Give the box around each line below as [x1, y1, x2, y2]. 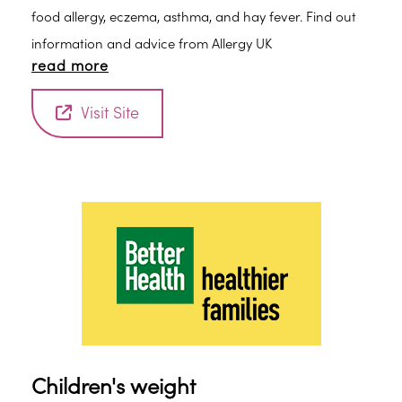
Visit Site [81, 104, 139, 123]
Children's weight [31, 375, 196, 399]
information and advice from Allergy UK [31, 37, 272, 52]
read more [31, 58, 109, 74]
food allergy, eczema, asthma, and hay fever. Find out [31, 10, 356, 25]
